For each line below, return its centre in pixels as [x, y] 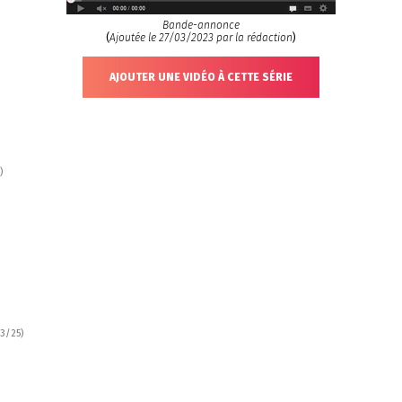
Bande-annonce [201, 25]
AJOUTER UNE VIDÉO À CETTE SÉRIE [201, 77]
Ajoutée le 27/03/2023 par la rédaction [201, 38]
